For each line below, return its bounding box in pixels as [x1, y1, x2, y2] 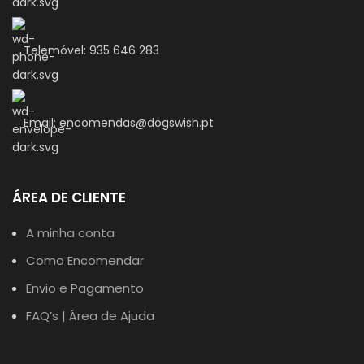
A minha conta [26, 223, 115, 241]
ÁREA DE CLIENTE [12, 187, 126, 207]
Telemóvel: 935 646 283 [24, 41, 159, 58]
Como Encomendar [26, 251, 144, 269]
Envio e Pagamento [26, 279, 144, 297]
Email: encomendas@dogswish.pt [24, 114, 214, 131]
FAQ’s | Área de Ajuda [26, 306, 154, 324]
